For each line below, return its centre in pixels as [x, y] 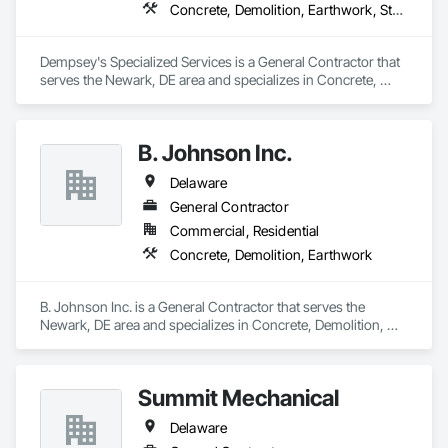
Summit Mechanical [238, 397]
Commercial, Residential [245, 230]
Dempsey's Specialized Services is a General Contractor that [220, 61]
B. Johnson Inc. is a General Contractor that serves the [202, 306]
